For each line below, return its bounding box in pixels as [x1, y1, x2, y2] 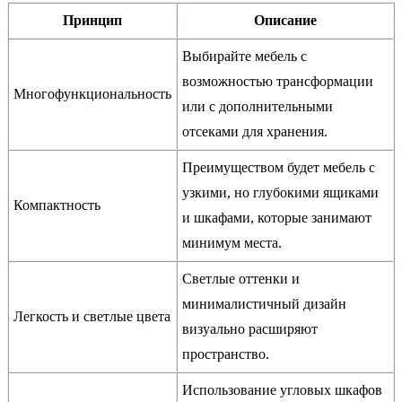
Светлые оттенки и [182, 271, 300, 287]
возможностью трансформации [182, 74, 373, 90]
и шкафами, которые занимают [182, 210, 371, 226]
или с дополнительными [182, 99, 333, 115]
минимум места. [182, 235, 282, 251]
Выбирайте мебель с [182, 48, 307, 65]
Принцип [63, 13, 122, 29]
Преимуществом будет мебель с [182, 160, 375, 176]
